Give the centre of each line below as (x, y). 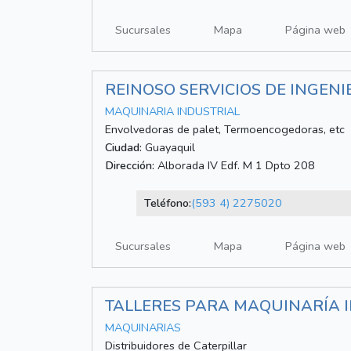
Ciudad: (123, 148)
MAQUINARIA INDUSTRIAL (172, 112)
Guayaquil (168, 148)
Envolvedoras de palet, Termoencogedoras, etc (225, 130)
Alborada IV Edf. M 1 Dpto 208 (235, 166)
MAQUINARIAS (143, 328)
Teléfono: (167, 203)
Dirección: (130, 166)
